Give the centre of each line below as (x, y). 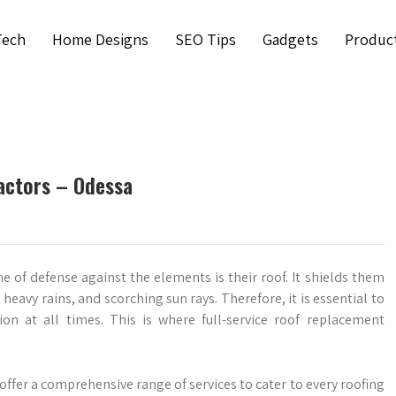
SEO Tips (205, 40)
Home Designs (100, 40)
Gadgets (290, 40)
